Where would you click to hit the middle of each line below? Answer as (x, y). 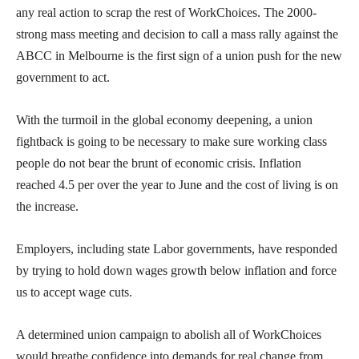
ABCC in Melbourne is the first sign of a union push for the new (179, 56)
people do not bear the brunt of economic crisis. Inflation (159, 163)
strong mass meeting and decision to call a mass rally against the (177, 34)
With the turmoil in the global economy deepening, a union (164, 120)
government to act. (63, 78)
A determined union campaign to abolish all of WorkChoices (169, 335)
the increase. (47, 207)
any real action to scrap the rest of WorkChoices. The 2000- (166, 13)
